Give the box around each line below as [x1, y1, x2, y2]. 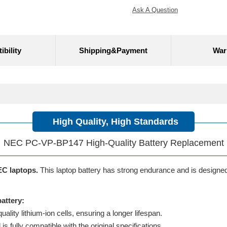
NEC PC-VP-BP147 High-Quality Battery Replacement [3, 138, 224, 148]
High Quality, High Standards [53, 117, 178, 127]
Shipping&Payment [79, 46, 147, 55]
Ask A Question [132, 6, 178, 14]
